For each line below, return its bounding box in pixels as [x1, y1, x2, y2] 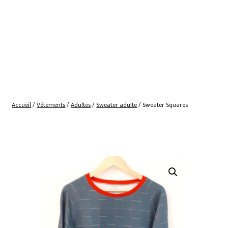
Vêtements [37, 100, 66, 110]
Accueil [12, 100, 32, 110]
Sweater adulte [96, 100, 137, 110]
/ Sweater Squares [137, 100, 188, 110]
